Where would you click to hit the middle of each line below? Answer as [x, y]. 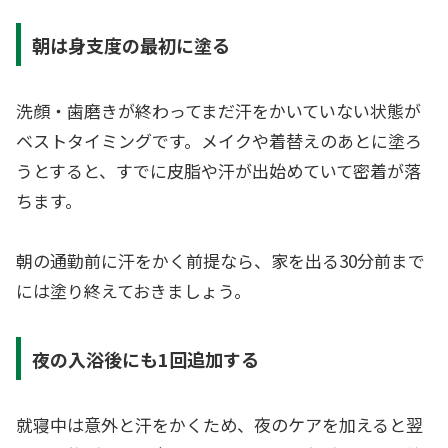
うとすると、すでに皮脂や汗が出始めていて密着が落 [218, 170]
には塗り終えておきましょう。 [133, 291]
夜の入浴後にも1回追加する [145, 358]
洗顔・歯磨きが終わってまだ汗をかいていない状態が [218, 110]
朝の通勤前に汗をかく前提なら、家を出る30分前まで [220, 261]
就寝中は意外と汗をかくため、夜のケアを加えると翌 [219, 424]
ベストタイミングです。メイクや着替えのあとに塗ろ [219, 140]
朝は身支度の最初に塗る [130, 44]
